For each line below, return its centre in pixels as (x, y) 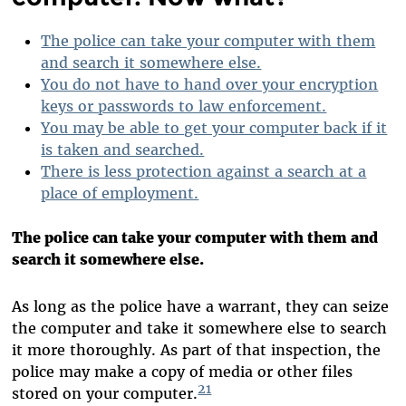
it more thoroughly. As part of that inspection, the (197, 350)
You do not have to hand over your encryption (210, 84)
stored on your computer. (105, 394)
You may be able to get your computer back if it (214, 127)
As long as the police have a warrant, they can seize (201, 307)
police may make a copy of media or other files (183, 372)
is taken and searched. (123, 149)
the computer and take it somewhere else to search (200, 329)
